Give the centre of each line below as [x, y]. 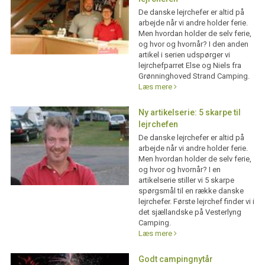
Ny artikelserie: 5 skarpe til [189, 112]
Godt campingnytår [175, 259]
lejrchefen [158, 124]
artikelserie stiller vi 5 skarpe [186, 180]
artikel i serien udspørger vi [184, 55]
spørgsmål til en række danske [191, 191]
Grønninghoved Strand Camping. [194, 76]
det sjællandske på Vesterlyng [190, 212]
